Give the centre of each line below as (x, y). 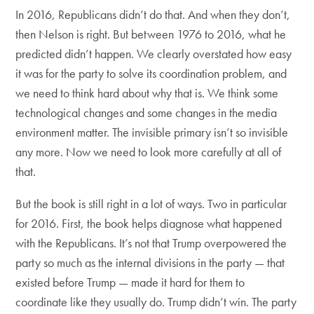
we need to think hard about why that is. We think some (147, 93)
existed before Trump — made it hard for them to (130, 282)
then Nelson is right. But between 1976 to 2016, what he (151, 34)
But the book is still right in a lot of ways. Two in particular (151, 204)
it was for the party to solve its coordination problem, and (151, 73)
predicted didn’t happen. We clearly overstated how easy (154, 54)
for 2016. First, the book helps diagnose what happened (149, 223)
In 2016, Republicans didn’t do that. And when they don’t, (153, 14)
